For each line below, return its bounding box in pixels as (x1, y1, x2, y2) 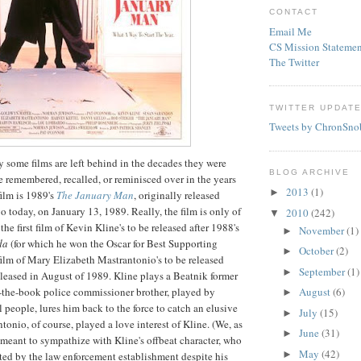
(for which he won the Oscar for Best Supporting (8, 236, 218, 251)
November (298, 222, 346, 238)
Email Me (269, 23, 312, 39)
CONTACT (269, 7, 319, 17)
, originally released (134, 188, 220, 203)
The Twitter (269, 54, 319, 69)
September (298, 263, 347, 279)
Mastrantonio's (98, 252, 162, 268)
